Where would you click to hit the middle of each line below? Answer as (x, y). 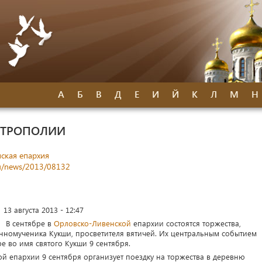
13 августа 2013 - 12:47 (44, 210)
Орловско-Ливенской (92, 223)
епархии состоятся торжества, (186, 223)
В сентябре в (29, 223)
